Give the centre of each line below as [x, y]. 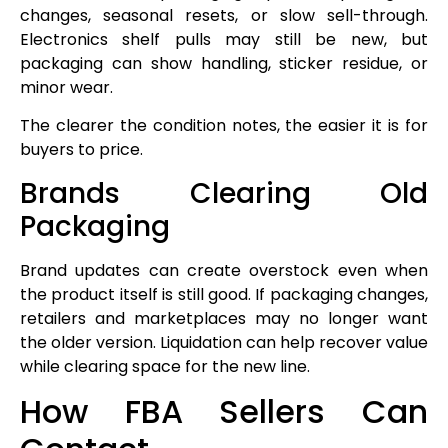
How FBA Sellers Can [224, 412]
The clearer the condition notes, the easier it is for [224, 126]
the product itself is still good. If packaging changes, [224, 294]
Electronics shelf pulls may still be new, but [224, 39]
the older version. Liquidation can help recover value [224, 342]
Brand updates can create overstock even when [224, 270]
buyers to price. [81, 150]
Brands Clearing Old [224, 193]
